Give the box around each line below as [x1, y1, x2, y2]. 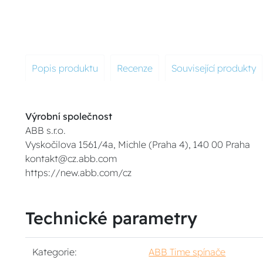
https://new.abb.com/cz [25, 167, 132, 178]
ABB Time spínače [149, 246, 226, 258]
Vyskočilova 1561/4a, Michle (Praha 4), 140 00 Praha [25, 139, 251, 150]
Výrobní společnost [25, 110, 113, 122]
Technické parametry [25, 207, 198, 228]
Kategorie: [32, 246, 77, 258]
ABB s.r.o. [25, 124, 66, 136]
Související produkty [171, 62, 257, 74]
